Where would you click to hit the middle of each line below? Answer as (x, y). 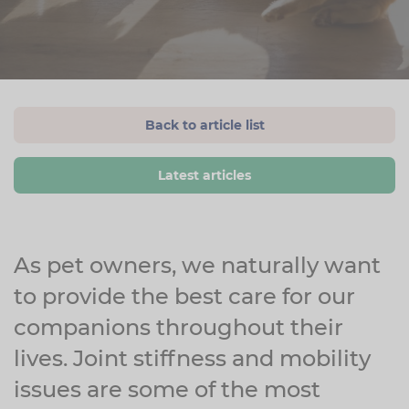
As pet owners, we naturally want (197, 265)
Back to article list (204, 125)
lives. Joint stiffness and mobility (192, 358)
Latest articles (204, 175)
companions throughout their (178, 327)
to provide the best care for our (184, 296)
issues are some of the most (167, 389)
